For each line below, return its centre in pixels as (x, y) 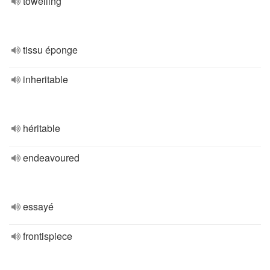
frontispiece (48, 236)
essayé (38, 206)
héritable (42, 128)
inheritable (46, 79)
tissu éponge (50, 50)
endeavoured (51, 158)
